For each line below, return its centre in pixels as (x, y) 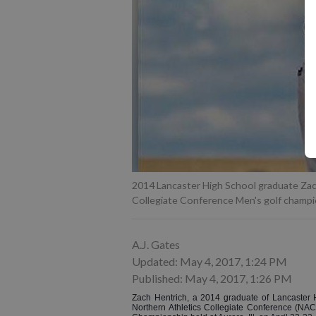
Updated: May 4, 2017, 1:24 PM (209, 261)
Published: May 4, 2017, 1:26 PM (212, 278)
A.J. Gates (156, 244)
